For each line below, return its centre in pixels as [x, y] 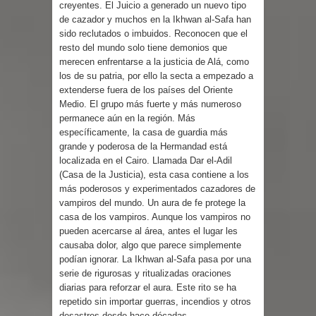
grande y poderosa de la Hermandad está [143, 146]
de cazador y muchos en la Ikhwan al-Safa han [155, 19]
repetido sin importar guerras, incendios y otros [155, 301]
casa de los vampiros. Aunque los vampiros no [155, 217]
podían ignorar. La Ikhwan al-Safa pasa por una [155, 259]
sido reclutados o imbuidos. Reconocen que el [153, 33]
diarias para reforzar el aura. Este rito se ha [148, 287]
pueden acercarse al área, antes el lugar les [148, 231]
